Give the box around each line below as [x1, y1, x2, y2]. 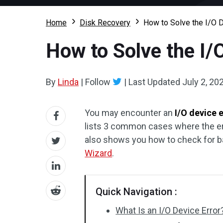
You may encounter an [85, 108, 175, 118]
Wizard [85, 148, 112, 158]
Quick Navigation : [96, 186, 178, 198]
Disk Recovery [80, 18, 130, 27]
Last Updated [126, 77, 182, 87]
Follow [83, 77, 112, 87]
